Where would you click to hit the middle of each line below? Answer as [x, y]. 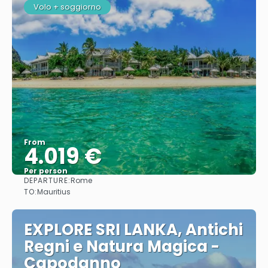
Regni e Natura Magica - [122, 246]
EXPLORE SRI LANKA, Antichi [133, 230]
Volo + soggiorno [67, 7]
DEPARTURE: [47, 180]
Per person [46, 171]
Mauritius [54, 192]
